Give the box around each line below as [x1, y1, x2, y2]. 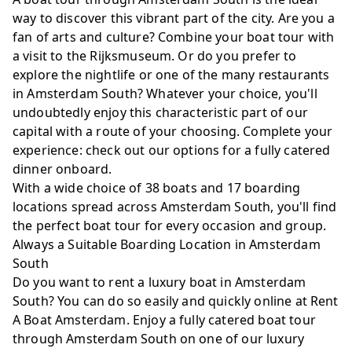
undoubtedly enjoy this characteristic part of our [13, 104, 308, 121]
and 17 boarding [196, 179, 301, 196]
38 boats [145, 179, 197, 196]
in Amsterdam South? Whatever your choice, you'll [13, 85, 317, 102]
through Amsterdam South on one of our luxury [13, 330, 305, 347]
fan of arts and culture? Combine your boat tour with [13, 28, 335, 46]
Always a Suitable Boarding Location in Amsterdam [13, 236, 321, 253]
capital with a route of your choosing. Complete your [13, 123, 333, 140]
